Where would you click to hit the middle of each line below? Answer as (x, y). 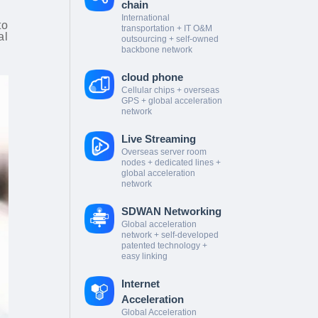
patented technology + (164, 246)
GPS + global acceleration (171, 101)
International (145, 18)
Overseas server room (164, 152)
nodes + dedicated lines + (171, 163)
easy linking (144, 257)
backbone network (157, 50)
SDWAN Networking (171, 212)
